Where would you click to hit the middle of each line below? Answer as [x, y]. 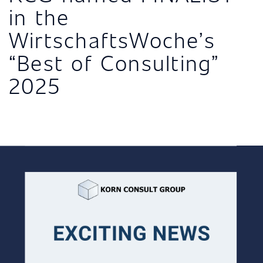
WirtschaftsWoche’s [112, 40]
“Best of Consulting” [114, 63]
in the [39, 17]
